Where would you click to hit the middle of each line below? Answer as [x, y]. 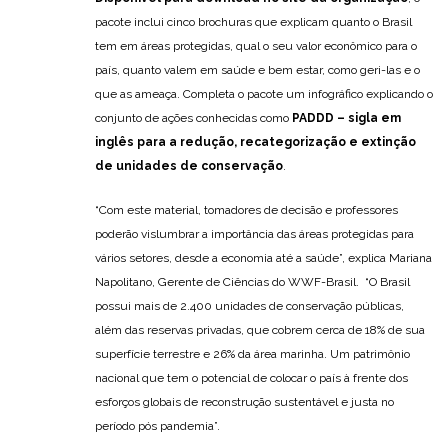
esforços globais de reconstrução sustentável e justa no [244, 401]
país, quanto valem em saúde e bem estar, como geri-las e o [257, 69]
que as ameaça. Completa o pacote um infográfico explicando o [264, 93]
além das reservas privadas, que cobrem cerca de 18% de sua [260, 329]
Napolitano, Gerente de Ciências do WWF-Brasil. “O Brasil [252, 281]
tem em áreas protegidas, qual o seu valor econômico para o [256, 45]
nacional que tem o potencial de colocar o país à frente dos [251, 377]
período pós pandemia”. [157, 425]
